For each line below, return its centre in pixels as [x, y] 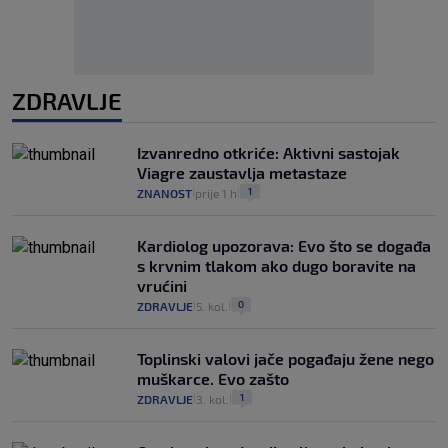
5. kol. [212, 306]
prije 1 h [216, 193]
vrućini [162, 286]
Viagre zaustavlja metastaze [242, 173]
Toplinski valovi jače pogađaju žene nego [285, 359]
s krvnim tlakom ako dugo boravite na [276, 266]
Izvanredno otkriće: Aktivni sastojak [268, 153]
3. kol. [212, 399]
